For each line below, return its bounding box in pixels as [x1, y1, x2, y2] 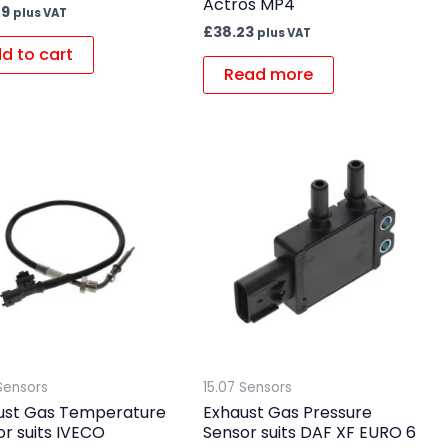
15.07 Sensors [202, 378, 292, 398]
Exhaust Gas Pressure [202, 400, 372, 424]
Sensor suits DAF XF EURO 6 [202, 420, 416, 444]
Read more [223, 63, 313, 87]
